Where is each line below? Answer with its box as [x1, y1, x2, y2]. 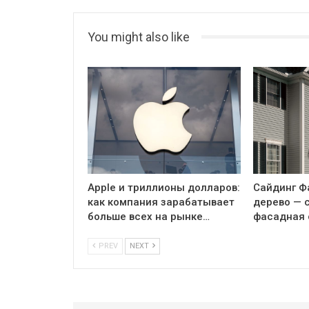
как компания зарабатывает [88, 195, 235, 208]
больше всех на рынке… [88, 210, 210, 223]
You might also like [88, 29, 190, 44]
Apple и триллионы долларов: [88, 181, 240, 194]
